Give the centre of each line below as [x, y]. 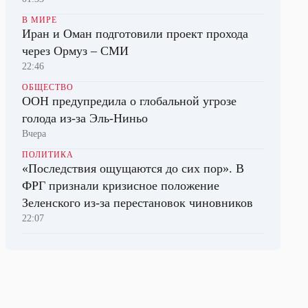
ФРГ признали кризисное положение [121, 186]
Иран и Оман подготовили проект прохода [135, 34]
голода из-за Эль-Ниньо [85, 118]
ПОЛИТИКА [48, 155]
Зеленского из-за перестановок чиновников [137, 203]
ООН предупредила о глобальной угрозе [129, 101]
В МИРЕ [40, 20]
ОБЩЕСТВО [48, 87]
